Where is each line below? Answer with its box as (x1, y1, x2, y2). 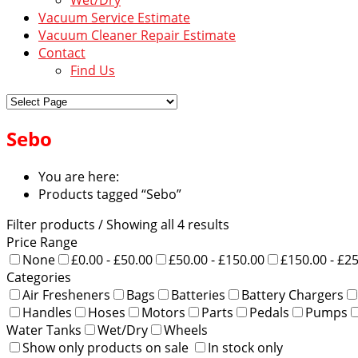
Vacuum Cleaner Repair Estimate (38, 26, 236, 44)
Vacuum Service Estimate (38, 8, 190, 26)
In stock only (208, 338, 283, 356)
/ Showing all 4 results (98, 215, 229, 233)
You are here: (38, 167, 119, 185)
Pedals (249, 303, 289, 321)
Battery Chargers (241, 285, 344, 304)
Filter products (6, 215, 98, 233)
